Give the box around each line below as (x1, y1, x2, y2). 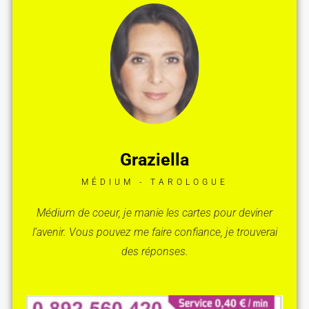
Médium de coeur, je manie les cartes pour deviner (37, 206, 272, 220)
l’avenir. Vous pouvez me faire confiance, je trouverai (32, 226, 277, 239)
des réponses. (121, 245, 188, 259)
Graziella (120, 150, 189, 170)
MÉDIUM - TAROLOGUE (81, 177, 228, 188)
